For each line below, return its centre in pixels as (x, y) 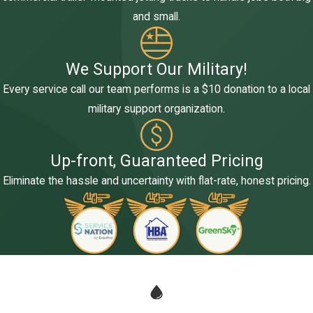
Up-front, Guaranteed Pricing (156, 161)
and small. (156, 16)
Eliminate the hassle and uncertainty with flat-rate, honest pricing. (156, 181)
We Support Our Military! (156, 69)
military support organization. (156, 109)
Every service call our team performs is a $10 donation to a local (156, 89)
